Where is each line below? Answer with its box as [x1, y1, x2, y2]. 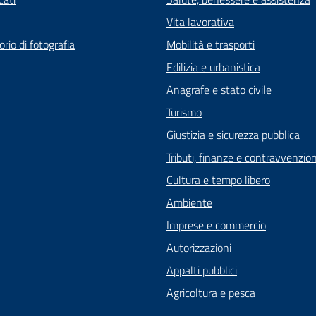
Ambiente [166, 194, 212, 212]
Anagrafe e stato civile [166, 81, 272, 99]
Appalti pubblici [166, 262, 237, 279]
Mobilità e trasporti [166, 36, 255, 54]
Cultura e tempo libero [166, 171, 270, 189]
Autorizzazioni [166, 239, 231, 257]
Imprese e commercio [166, 217, 266, 234]
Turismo [166, 104, 202, 121]
